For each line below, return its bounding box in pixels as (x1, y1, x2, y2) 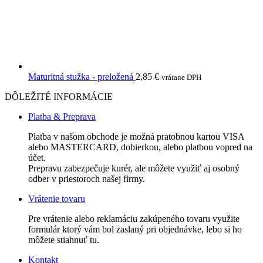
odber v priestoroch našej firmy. (28, 174, 145, 184)
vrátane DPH (161, 73, 201, 82)
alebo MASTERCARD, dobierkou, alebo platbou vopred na (28, 142, 252, 152)
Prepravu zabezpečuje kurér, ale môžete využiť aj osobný (28, 163, 240, 173)
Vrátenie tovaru (28, 194, 85, 204)
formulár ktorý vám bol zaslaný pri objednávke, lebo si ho (28, 224, 242, 234)
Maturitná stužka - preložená (28, 72, 133, 82)
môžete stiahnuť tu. (28, 235, 99, 245)
